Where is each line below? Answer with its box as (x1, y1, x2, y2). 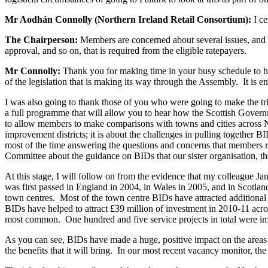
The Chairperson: (5, 35, 80, 45)
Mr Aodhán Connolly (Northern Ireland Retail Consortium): (5, 14, 254, 25)
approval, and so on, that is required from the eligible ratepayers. (5, 45, 246, 56)
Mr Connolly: (5, 66, 63, 77)
